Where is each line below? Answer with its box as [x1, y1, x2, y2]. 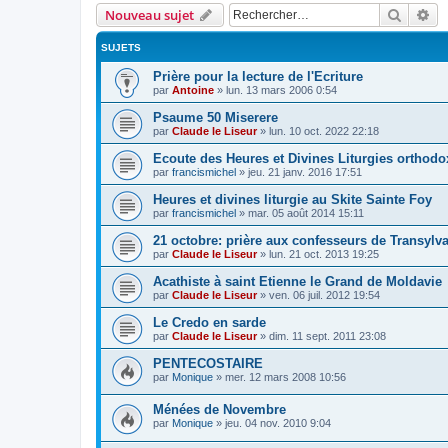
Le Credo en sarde [153, 314, 266, 330]
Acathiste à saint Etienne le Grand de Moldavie [153, 273, 442, 289]
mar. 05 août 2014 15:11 [248, 206, 364, 219]
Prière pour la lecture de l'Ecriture [153, 68, 363, 84]
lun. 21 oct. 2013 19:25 [269, 247, 379, 260]
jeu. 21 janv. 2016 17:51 [248, 165, 362, 178]
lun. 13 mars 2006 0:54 [226, 83, 337, 96]
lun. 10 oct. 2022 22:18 [269, 124, 379, 137]
